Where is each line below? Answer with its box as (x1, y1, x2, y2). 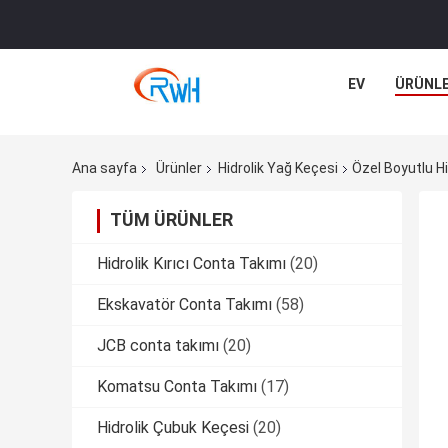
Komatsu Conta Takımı (97, 377, 257, 397)
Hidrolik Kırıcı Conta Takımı (97, 254, 286, 274)
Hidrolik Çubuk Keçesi (97, 418, 249, 438)
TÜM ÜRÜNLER (110, 209, 233, 231)
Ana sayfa (72, 160, 137, 177)
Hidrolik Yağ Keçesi (218, 160, 338, 177)
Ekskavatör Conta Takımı (97, 295, 272, 315)
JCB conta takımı (97, 336, 219, 356)
